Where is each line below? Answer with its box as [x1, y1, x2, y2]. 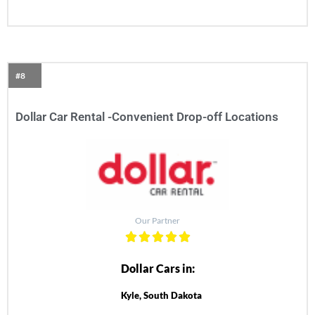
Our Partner [135, 215, 180, 226]
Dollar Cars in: [120, 262, 195, 276]
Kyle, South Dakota [120, 290, 202, 302]
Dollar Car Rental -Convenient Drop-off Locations [15, 110, 278, 124]
